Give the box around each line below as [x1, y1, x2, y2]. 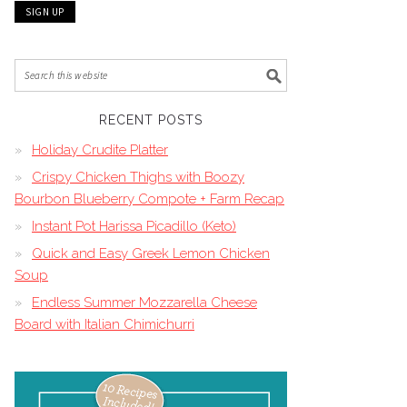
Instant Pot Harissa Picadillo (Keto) [32, 218, 236, 234]
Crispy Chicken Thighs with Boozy [32, 169, 244, 185]
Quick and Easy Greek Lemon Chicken [32, 245, 270, 262]
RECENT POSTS [99, 113, 203, 127]
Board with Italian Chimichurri [15, 316, 194, 333]
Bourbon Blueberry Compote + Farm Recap [15, 191, 284, 207]
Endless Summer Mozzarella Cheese [32, 294, 257, 311]
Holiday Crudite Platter [32, 142, 168, 158]
